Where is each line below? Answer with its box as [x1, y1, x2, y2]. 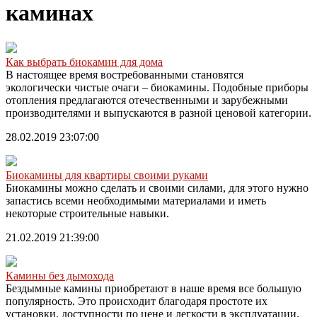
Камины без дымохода [6, 269, 114, 282]
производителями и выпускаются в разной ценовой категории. [6, 106, 311, 119]
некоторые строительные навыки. [6, 207, 169, 219]
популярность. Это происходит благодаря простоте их [6, 294, 267, 307]
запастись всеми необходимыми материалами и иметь [6, 194, 266, 207]
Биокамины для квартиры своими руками [6, 168, 208, 181]
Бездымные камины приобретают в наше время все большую [6, 282, 301, 294]
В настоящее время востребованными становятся [6, 68, 243, 81]
